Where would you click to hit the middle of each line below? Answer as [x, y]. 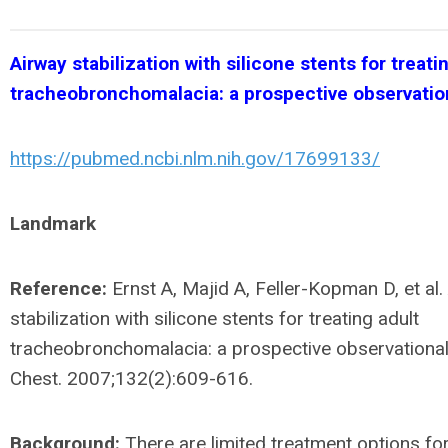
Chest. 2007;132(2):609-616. [131, 378]
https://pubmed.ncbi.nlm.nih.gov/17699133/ [195, 158]
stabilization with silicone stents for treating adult [214, 318]
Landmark [53, 223]
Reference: [58, 288]
